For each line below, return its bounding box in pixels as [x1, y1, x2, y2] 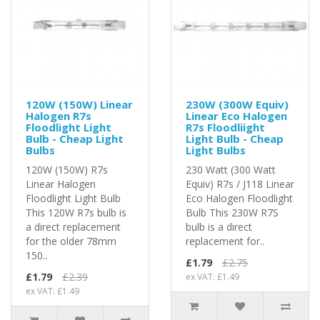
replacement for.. [186, 234, 264, 248]
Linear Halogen [26, 176, 96, 191]
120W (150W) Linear [26, 96, 133, 111]
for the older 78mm [26, 234, 116, 248]
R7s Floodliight [186, 119, 265, 134]
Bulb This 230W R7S [186, 205, 279, 219]
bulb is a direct [186, 219, 252, 234]
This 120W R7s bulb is [26, 205, 126, 219]
